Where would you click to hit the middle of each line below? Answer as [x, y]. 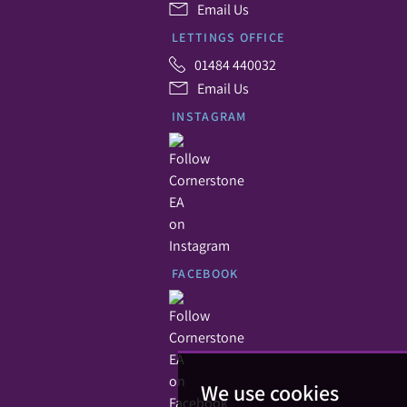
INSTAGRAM [209, 116]
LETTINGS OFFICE [228, 37]
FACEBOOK [205, 273]
